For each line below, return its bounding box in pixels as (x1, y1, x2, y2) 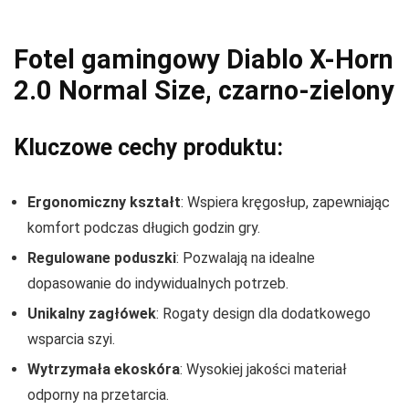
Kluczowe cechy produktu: (14, 134, 283, 162)
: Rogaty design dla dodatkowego (156, 305, 371, 323)
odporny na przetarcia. (27, 386, 169, 404)
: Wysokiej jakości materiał (180, 361, 347, 379)
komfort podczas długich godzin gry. (27, 219, 260, 237)
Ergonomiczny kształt (27, 194, 181, 212)
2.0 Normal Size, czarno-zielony (14, 75, 394, 107)
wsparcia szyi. (27, 330, 115, 349)
